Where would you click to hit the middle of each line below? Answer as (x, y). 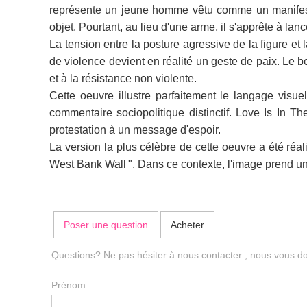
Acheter (187, 225)
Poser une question (106, 225)
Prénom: (70, 285)
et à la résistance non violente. (123, 78)
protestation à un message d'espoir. (135, 130)
